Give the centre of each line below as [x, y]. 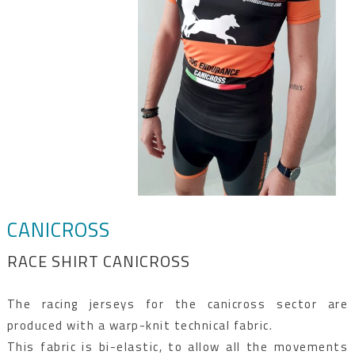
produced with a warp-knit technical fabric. [140, 325]
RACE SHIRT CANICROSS [98, 261]
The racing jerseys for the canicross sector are [177, 303]
